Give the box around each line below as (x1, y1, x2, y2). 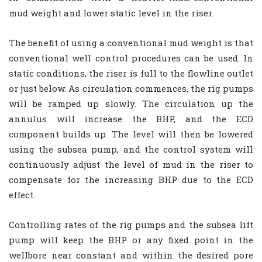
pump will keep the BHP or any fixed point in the (9, 234, 253, 246)
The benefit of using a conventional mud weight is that (9, 37, 253, 49)
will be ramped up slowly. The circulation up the (9, 98, 253, 110)
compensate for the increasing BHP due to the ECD (9, 174, 253, 186)
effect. (9, 189, 35, 201)
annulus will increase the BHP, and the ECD (9, 113, 253, 125)
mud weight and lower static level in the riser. (9, 7, 213, 19)
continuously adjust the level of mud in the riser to (9, 158, 253, 171)
